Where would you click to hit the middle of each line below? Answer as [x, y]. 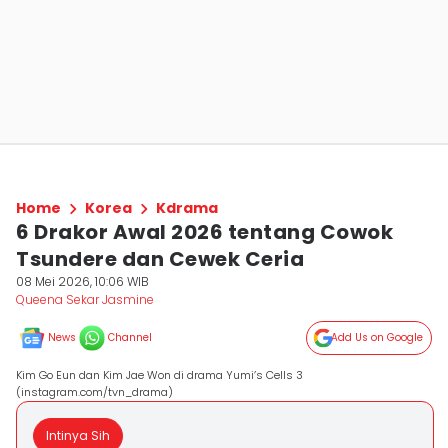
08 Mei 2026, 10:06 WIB [82, 281]
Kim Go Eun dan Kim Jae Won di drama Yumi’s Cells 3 [159, 375]
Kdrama [187, 208]
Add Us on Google [377, 337]
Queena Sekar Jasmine [85, 299]
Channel [130, 337]
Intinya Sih [78, 435]
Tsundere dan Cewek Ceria [160, 259]
